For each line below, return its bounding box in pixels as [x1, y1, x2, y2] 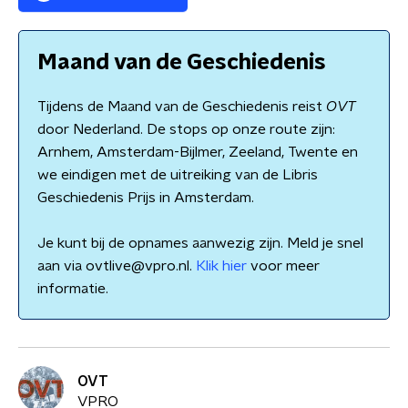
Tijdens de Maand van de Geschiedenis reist [37, 99, 326, 114]
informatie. [37, 281, 108, 296]
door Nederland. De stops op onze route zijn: [37, 122, 335, 137]
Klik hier [196, 259, 247, 273]
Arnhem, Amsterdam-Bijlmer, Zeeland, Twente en [37, 145, 358, 159]
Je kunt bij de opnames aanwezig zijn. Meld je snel [37, 236, 363, 250]
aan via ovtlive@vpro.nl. [37, 259, 196, 273]
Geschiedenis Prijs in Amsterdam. [37, 190, 254, 205]
